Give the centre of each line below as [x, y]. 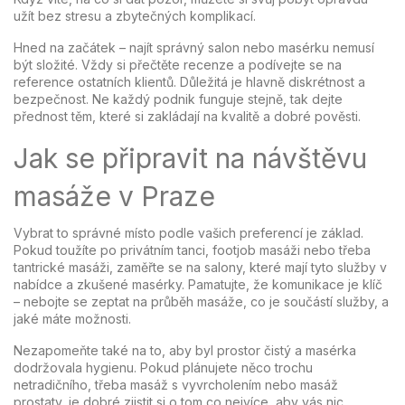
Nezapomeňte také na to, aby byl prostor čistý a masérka [185, 350]
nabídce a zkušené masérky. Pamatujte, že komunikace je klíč [198, 284]
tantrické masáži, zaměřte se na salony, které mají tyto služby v [200, 267]
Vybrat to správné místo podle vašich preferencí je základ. [188, 233]
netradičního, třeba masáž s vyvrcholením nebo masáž [176, 385]
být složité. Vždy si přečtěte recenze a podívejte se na [178, 65]
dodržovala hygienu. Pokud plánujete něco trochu [163, 367]
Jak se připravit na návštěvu [190, 158]
